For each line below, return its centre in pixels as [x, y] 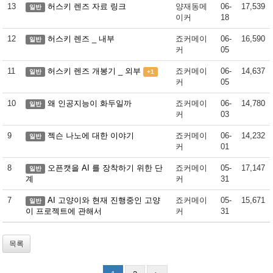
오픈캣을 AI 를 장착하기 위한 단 [105, 168]
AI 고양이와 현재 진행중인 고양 [104, 200]
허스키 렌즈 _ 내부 [81, 39]
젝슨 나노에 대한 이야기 [91, 136]
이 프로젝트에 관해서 [64, 211]
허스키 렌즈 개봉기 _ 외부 [94, 71]
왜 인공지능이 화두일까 [90, 103]
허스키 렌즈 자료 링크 [87, 6]
